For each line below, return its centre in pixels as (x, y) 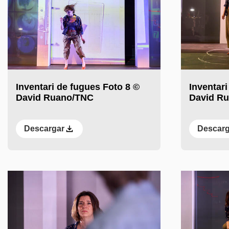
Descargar (44, 129)
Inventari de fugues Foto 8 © (78, 87)
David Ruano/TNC (55, 98)
